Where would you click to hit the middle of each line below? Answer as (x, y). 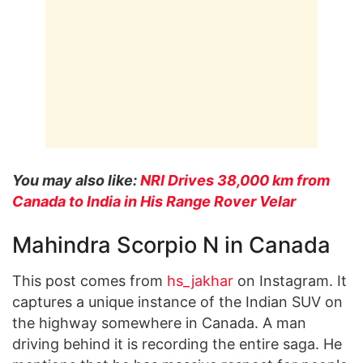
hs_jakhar (200, 281)
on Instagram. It (290, 281)
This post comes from (90, 281)
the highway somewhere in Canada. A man (159, 323)
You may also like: (76, 180)
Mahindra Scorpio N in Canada (171, 245)
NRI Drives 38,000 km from (235, 180)
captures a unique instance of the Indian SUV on (177, 302)
